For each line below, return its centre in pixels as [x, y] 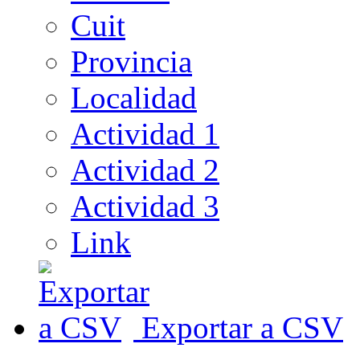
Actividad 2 [145, 170]
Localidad [134, 97]
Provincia [131, 61]
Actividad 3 [145, 206]
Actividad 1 [145, 133]
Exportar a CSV [242, 327]
